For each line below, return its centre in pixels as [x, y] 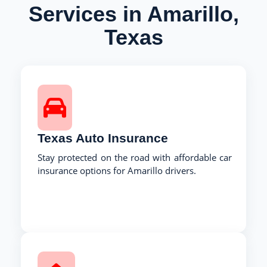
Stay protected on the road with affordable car [135, 157]
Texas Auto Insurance [103, 138]
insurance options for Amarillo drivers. [117, 170]
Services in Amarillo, [133, 14]
